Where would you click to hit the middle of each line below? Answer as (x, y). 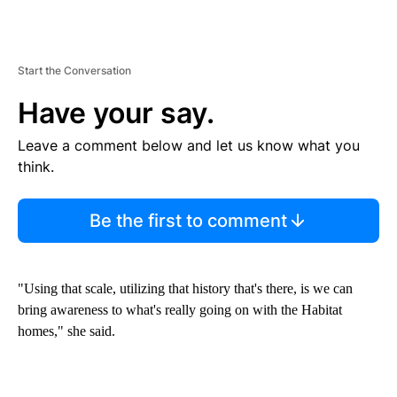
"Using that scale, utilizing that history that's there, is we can (185, 288)
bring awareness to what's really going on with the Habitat (180, 309)
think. (36, 166)
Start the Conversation (74, 70)
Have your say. (116, 113)
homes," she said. (66, 331)
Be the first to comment (188, 220)
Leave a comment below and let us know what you (189, 145)
